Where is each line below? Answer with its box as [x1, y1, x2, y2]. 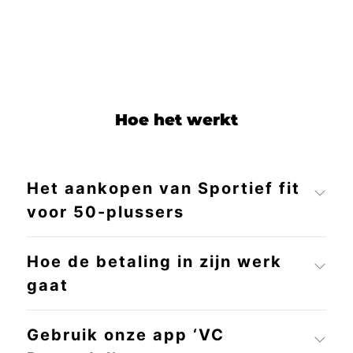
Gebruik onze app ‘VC [26, 325, 225, 345]
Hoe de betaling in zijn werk [26, 252, 282, 272]
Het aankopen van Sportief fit [26, 179, 300, 199]
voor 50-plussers [26, 203, 184, 222]
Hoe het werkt [115, 110, 238, 130]
